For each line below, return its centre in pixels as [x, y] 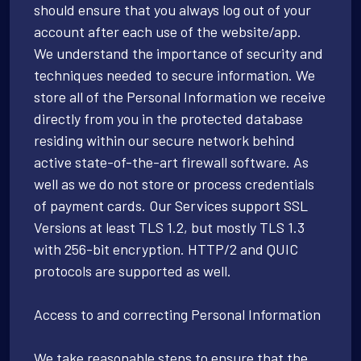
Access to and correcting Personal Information [177, 314]
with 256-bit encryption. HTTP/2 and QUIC [166, 249]
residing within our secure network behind [164, 140]
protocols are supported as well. [133, 270]
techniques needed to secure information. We [174, 75]
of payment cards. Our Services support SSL [171, 205]
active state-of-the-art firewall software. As [171, 162]
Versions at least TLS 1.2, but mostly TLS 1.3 [169, 227]
